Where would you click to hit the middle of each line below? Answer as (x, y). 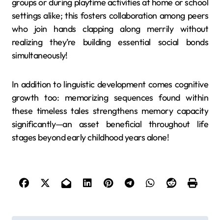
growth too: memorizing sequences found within (110, 97)
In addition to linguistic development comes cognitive (110, 84)
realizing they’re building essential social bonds (110, 42)
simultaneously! (40, 55)
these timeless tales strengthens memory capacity (110, 110)
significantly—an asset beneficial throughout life (110, 124)
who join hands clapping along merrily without (110, 28)
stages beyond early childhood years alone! (91, 137)
